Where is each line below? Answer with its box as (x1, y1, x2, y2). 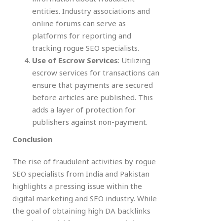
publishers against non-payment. (32, 116, 147, 127)
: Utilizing (118, 55, 150, 65)
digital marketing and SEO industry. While (12, 193, 157, 203)
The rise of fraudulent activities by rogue (12, 156, 156, 166)
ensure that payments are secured (32, 79, 153, 90)
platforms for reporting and (32, 30, 131, 40)
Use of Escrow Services (32, 55, 118, 65)
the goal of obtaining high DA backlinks (12, 205, 150, 216)
